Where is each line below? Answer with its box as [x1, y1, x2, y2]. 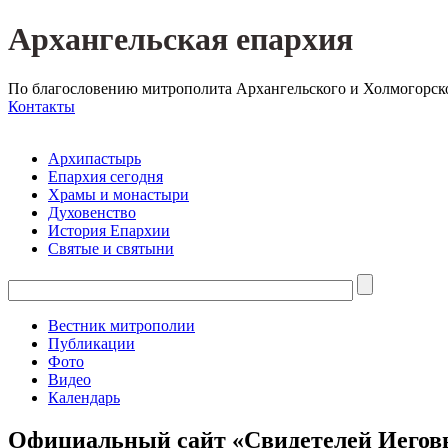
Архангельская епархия [8, 21, 353, 58]
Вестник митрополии [48, 316, 195, 334]
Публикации [48, 334, 135, 352]
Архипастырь [48, 149, 141, 167]
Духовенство [48, 203, 136, 221]
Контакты [8, 97, 75, 115]
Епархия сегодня [48, 167, 163, 185]
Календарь [48, 388, 120, 406]
